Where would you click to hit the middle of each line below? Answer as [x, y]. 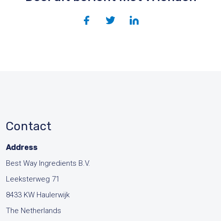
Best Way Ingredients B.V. [48, 163]
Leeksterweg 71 [33, 179]
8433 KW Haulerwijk [38, 195]
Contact [29, 126]
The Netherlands [34, 211]
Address [22, 147]
